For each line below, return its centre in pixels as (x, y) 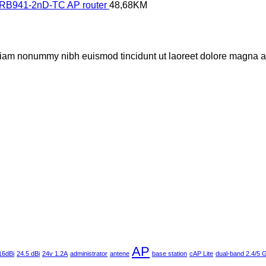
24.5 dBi (28, 253)
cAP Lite (201, 253)
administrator (89, 253)
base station (170, 253)
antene (120, 253)
